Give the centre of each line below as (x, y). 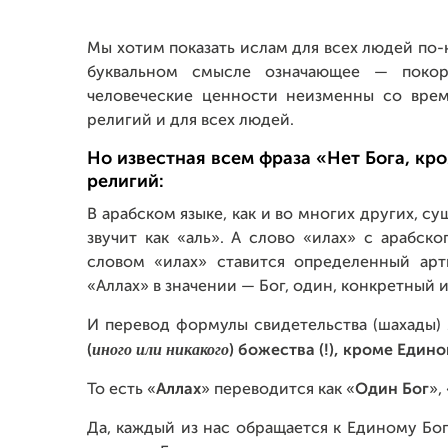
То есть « (121, 390)
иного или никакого (160, 349)
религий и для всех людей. (190, 121)
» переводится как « (278, 390)
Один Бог (392, 390)
